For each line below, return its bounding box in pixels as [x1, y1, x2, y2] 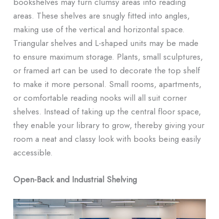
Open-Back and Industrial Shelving [13, 173, 137, 186]
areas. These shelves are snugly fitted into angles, [13, 9, 190, 22]
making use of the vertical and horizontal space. [13, 22, 185, 35]
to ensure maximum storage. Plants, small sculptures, [13, 50, 203, 63]
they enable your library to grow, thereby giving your [13, 118, 204, 131]
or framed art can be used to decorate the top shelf [13, 64, 200, 76]
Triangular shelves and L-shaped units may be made [13, 36, 198, 49]
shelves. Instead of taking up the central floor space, [13, 105, 201, 117]
